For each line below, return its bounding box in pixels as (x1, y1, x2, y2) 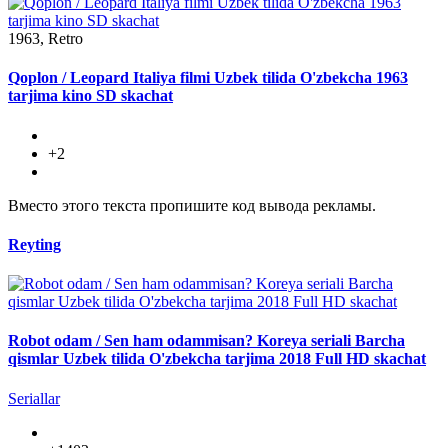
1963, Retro (8, 30, 83, 48)
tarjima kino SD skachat (8, 87, 173, 105)
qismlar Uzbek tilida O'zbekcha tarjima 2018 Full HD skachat (8, 350, 426, 368)
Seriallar (8, 389, 60, 407)
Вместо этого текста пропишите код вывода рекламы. (8, 196, 376, 214)
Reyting (8, 235, 61, 253)
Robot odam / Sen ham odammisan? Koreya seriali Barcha (8, 332, 405, 350)
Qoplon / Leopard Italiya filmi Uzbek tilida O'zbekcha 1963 (8, 69, 408, 87)
